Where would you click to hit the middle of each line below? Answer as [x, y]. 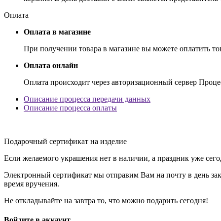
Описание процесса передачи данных [87, 99]
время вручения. [32, 184]
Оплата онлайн [51, 65]
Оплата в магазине [57, 32]
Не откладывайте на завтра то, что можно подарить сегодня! [106, 200]
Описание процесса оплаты [70, 108]
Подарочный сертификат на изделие [65, 141]
